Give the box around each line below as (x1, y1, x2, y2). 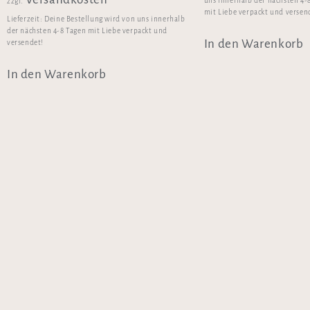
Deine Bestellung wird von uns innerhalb (44, 15, 185, 24)
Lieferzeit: (7, 15, 45, 24)
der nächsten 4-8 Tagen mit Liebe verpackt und (7, 27, 168, 35)
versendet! (7, 39, 44, 47)
